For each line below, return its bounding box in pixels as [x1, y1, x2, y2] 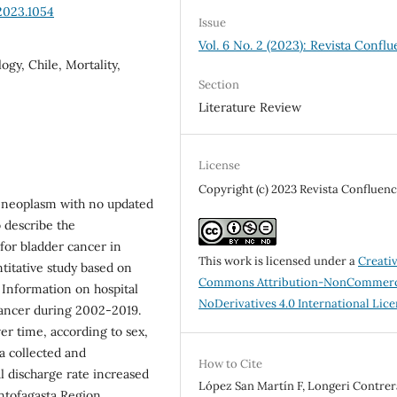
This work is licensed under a [198, 253, 359, 269]
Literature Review [198, 98, 302, 115]
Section [198, 76, 240, 92]
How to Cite [198, 355, 263, 371]
